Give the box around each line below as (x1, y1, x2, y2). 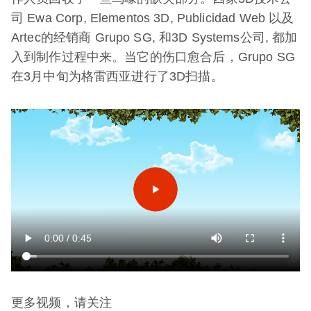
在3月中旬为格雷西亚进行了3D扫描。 (11, 69, 224, 84)
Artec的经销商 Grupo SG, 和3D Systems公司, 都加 (11, 31, 298, 45)
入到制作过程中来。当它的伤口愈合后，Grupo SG (11, 50, 295, 65)
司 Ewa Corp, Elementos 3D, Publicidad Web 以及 (11, 11, 294, 26)
